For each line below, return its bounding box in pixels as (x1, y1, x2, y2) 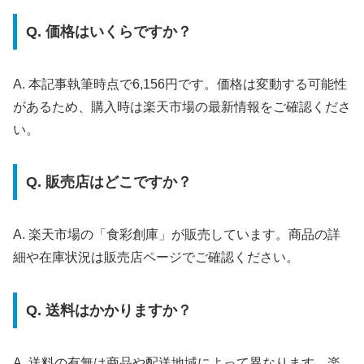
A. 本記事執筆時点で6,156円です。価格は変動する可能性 (13, 76, 347, 91)
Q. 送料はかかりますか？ (25, 301, 192, 318)
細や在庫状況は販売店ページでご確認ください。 (13, 250, 299, 265)
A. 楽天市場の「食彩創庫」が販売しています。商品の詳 (13, 227, 340, 242)
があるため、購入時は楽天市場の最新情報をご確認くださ (13, 99, 351, 114)
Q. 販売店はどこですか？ (25, 174, 192, 191)
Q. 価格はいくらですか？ (25, 23, 192, 40)
